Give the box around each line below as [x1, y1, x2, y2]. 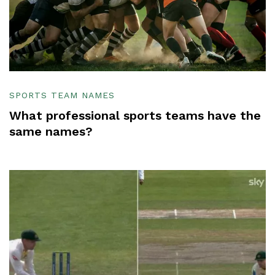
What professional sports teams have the [9, 107, 261, 123]
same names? [9, 123, 93, 139]
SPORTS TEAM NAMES [9, 90, 115, 100]
